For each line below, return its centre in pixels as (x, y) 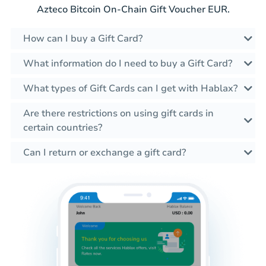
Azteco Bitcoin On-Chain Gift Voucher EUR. (133, 10)
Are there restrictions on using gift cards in (118, 114)
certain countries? (63, 128)
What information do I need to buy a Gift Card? (128, 64)
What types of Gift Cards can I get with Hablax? (130, 89)
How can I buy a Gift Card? (83, 39)
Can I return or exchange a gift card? (104, 153)
